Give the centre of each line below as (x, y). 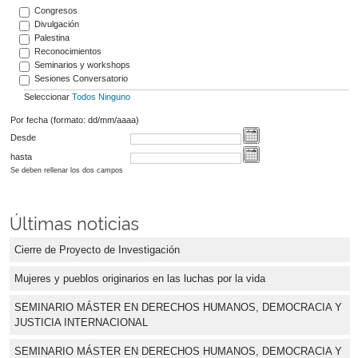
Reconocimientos (68, 51)
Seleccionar (48, 97)
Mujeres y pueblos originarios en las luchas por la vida (140, 279)
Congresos (56, 10)
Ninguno (114, 97)
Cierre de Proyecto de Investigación (97, 250)
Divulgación (56, 24)
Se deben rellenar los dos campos (66, 171)
